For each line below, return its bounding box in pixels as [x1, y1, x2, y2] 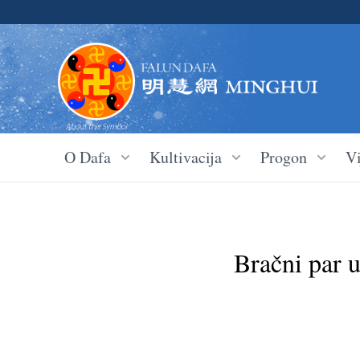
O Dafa [64, 146, 111, 168]
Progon [260, 146, 307, 168]
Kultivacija [149, 146, 222, 168]
